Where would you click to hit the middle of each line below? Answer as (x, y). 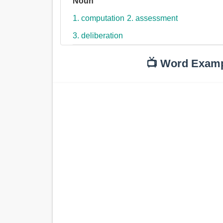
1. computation (99, 18)
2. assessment (153, 18)
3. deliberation (98, 36)
